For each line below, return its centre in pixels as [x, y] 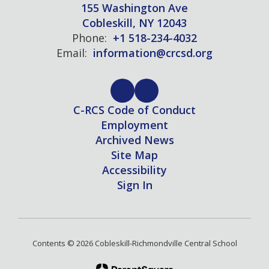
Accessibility [134, 170]
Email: [72, 53]
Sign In [134, 185]
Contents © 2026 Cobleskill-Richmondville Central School [134, 243]
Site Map [134, 155]
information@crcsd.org [153, 53]
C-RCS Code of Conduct [134, 110]
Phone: [89, 38]
